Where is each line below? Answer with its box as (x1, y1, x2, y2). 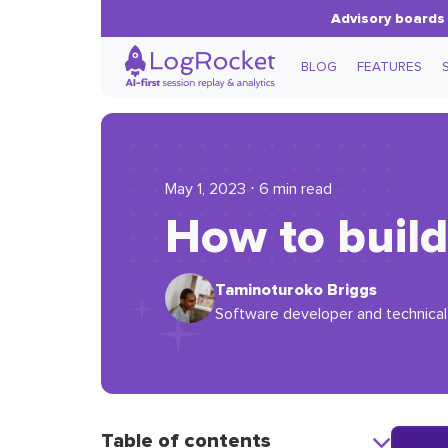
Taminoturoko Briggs (214, 279, 377, 300)
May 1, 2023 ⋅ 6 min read (164, 181, 332, 197)
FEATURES (356, 60, 422, 74)
